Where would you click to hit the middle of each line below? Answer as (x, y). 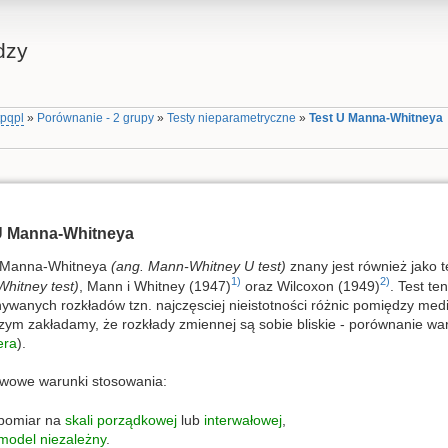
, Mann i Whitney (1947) (154, 285)
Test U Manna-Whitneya (376, 118)
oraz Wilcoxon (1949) (310, 285)
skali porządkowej (120, 419)
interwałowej (242, 419)
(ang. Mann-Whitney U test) (198, 265)
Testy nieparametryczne (232, 118)
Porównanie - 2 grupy (96, 118)
